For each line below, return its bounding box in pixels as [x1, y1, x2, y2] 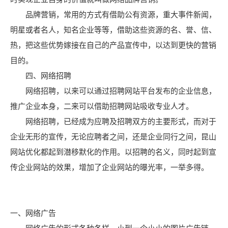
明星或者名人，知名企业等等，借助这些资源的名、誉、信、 [10, 25, 216, 34]
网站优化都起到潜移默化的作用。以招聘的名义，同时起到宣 [10, 148, 216, 156]
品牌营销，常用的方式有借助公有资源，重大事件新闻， [10, 10, 216, 19]
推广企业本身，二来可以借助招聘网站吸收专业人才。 [10, 102, 193, 110]
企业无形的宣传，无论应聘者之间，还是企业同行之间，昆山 [10, 132, 216, 141]
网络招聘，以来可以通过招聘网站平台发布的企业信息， [10, 87, 216, 95]
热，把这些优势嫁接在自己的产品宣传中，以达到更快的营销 [10, 41, 216, 49]
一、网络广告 [10, 209, 56, 217]
